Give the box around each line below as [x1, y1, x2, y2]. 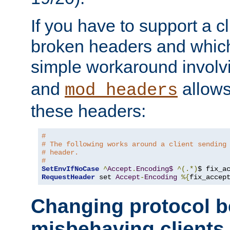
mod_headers [65, 80, 178, 100]
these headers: [31, 101, 146, 121]
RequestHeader [42, 172, 95, 181]
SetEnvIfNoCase [42, 164, 99, 173]
